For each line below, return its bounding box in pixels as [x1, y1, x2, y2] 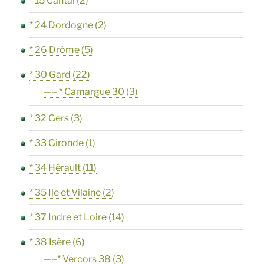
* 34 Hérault [29, 162, 81, 174]
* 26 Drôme [29, 44, 80, 56]
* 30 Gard [29, 69, 71, 81]
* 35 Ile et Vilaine [29, 187, 101, 199]
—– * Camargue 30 [44, 86, 125, 98]
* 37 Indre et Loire [29, 212, 107, 223]
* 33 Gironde [29, 137, 84, 149]
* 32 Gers [29, 113, 70, 124]
